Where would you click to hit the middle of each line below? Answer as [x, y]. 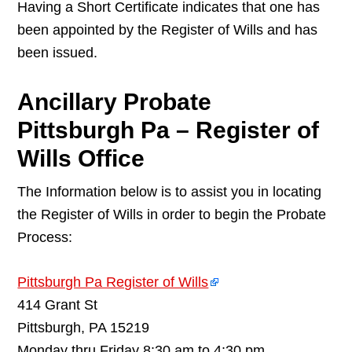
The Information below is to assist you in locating [170, 192]
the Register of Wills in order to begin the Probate [172, 215]
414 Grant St [58, 305]
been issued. [58, 53]
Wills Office [81, 159]
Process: [45, 238]
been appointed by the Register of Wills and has [168, 30]
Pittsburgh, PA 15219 [84, 328]
